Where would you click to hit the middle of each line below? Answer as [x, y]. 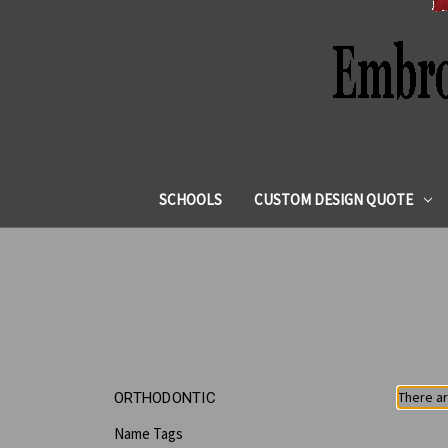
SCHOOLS [190, 199]
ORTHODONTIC [165, 397]
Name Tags [148, 433]
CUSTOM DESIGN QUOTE [333, 199]
